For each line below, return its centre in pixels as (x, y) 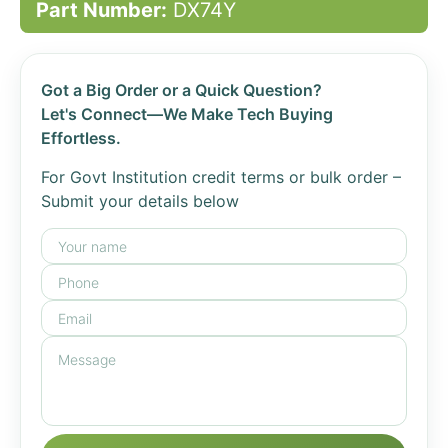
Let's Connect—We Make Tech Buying (187, 114)
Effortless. (81, 138)
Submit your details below (140, 201)
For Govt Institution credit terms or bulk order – (221, 177)
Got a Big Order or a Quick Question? (181, 90)
